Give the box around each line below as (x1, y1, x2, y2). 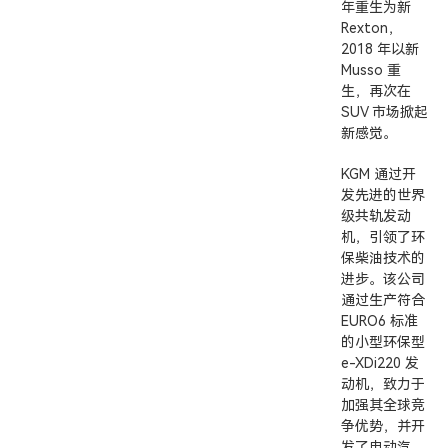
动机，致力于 (341, 376, 425, 392)
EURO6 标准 (341, 313, 418, 329)
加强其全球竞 (341, 397, 425, 413)
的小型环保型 (341, 334, 425, 350)
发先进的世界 (341, 187, 425, 203)
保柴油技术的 (341, 250, 425, 266)
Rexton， (341, 20, 402, 36)
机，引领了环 (341, 229, 425, 245)
